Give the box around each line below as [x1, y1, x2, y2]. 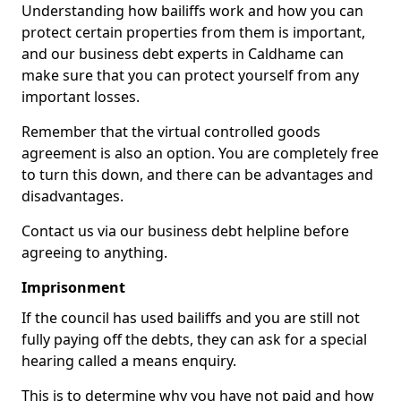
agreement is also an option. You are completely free [21, 143, 379, 163]
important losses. [21, 87, 140, 107]
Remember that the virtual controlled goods [21, 122, 320, 141]
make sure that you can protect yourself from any [21, 65, 359, 85]
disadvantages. [21, 186, 124, 206]
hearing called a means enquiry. [21, 351, 236, 371]
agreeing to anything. [21, 243, 167, 262]
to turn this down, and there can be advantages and [21, 165, 373, 184]
